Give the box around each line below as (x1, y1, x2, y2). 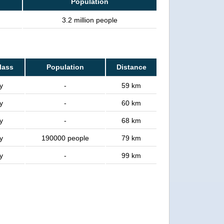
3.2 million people (62, 16, 117, 24)
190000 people (41, 134, 89, 142)
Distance (116, 63, 146, 71)
